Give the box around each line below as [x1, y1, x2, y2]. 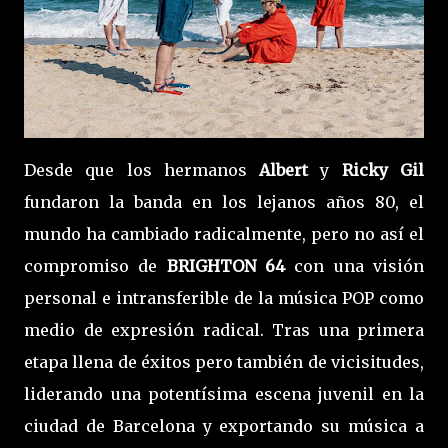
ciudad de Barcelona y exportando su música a [24, 416, 424, 437]
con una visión [285, 256, 425, 277]
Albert [259, 160, 321, 181]
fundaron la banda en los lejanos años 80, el [24, 192, 424, 213]
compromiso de [24, 256, 167, 277]
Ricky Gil [341, 160, 425, 181]
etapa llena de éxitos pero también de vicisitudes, [24, 352, 424, 373]
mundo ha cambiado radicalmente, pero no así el [24, 224, 424, 245]
